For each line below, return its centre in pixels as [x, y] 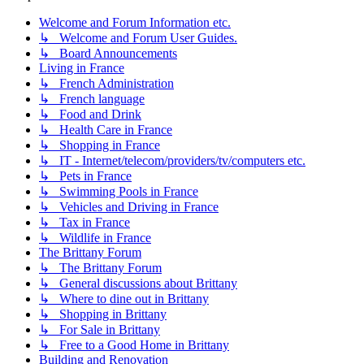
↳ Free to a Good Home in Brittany [134, 344]
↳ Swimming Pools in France [119, 191]
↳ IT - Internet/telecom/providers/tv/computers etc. [172, 160]
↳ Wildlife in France [95, 237]
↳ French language [92, 98]
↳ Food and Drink [90, 114]
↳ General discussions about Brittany [138, 283]
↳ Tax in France [84, 222]
